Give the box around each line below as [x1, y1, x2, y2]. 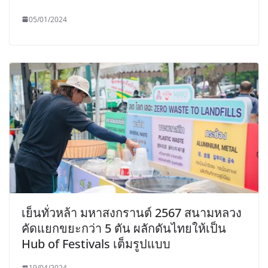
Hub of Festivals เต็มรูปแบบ [22, 236, 170, 252]
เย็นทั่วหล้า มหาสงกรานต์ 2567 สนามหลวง [22, 205, 242, 221]
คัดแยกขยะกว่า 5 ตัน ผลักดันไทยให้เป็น [22, 220, 226, 237]
